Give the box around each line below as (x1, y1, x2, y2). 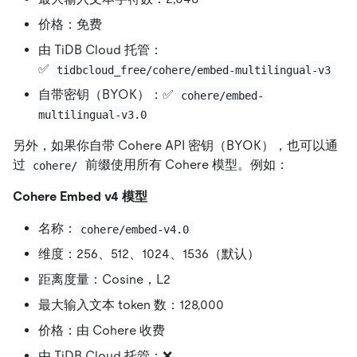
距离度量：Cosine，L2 (38, 272, 171, 288)
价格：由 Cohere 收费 (38, 323, 165, 339)
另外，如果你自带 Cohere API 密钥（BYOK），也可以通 (13, 138, 338, 154)
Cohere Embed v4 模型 (13, 189, 147, 205)
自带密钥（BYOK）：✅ (38, 87, 177, 103)
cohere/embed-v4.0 (80, 222, 190, 236)
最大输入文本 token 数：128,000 (38, 297, 224, 313)
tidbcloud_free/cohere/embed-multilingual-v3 (57, 63, 331, 76)
